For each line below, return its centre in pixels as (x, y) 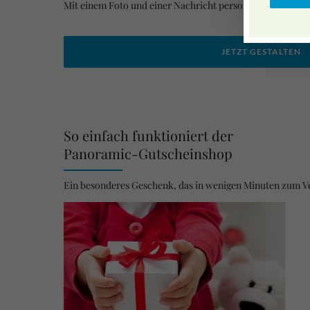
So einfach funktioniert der (148, 135)
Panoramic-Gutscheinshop (148, 153)
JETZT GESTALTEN (261, 51)
